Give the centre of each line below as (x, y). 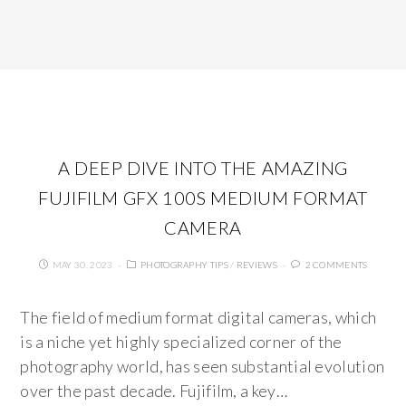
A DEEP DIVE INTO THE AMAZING (203, 168)
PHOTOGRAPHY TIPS (184, 265)
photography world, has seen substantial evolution (203, 366)
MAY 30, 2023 (82, 265)
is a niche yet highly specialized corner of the (181, 342)
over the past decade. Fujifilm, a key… (154, 391)
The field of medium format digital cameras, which (198, 317)
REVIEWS (256, 265)
